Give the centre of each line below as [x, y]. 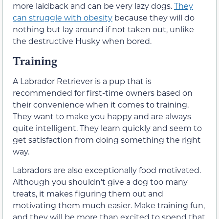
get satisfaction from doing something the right [107, 139]
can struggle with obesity [63, 18]
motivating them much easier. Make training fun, [109, 205]
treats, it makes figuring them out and [88, 194]
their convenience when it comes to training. [101, 104]
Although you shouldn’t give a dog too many [100, 182]
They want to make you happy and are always [102, 116]
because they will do [153, 18]
